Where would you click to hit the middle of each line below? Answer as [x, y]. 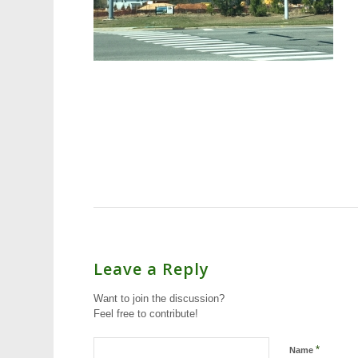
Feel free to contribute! [146, 313]
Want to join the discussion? [159, 298]
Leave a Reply [152, 268]
